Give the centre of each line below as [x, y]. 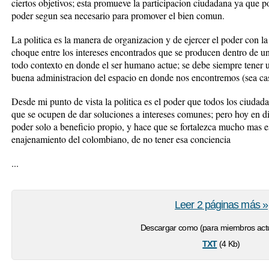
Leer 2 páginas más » [221, 205]
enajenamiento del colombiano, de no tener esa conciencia [121, 139]
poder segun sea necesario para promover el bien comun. [118, 15]
